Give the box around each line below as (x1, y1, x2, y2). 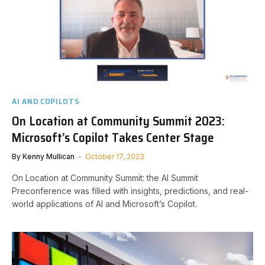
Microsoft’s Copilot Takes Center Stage (12, 128, 214, 147)
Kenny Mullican (22, 152, 75, 161)
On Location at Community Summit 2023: (12, 111, 225, 131)
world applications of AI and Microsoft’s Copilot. (12, 199, 197, 209)
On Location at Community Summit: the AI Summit (12, 173, 198, 183)
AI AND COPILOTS (12, 95, 80, 108)
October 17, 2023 (85, 152, 144, 161)
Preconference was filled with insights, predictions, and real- (12, 186, 248, 196)
